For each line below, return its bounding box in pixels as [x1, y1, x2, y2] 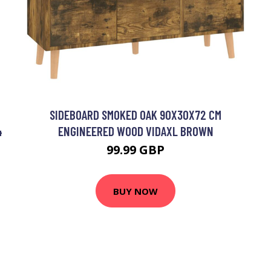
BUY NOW [113, 184, 158, 197]
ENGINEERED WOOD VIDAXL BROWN [57, 123, 214, 139]
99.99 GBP [106, 142, 165, 158]
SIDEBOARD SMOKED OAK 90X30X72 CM [50, 107, 221, 122]
